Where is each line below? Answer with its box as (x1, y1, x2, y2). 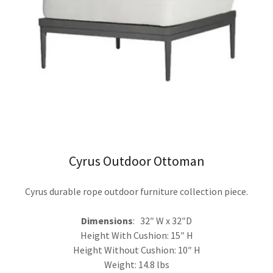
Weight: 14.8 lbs (104, 258, 169, 271)
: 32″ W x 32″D (133, 214, 192, 227)
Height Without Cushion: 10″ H (73, 244, 200, 256)
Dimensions (81, 214, 133, 227)
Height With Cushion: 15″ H (80, 229, 193, 241)
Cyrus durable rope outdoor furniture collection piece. (25, 185, 248, 197)
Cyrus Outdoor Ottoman (68, 152, 205, 169)
